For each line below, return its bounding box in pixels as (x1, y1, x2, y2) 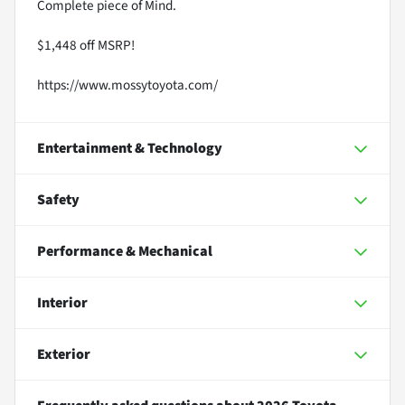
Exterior (37, 344, 90, 364)
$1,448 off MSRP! (37, 35, 135, 55)
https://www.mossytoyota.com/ (37, 75, 218, 95)
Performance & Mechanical (37, 241, 212, 261)
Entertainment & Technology (37, 138, 222, 158)
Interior (37, 293, 88, 313)
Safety (37, 190, 80, 210)
